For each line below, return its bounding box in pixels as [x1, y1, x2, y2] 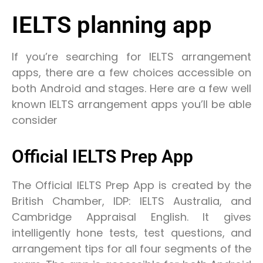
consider [12, 113, 58, 127]
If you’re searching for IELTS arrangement [12, 49, 251, 64]
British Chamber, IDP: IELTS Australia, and [12, 194, 251, 209]
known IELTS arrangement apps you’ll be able [12, 97, 251, 112]
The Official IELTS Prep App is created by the [12, 178, 251, 193]
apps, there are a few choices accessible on [12, 65, 251, 80]
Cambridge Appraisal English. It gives [12, 210, 251, 225]
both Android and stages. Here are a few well [12, 81, 251, 96]
